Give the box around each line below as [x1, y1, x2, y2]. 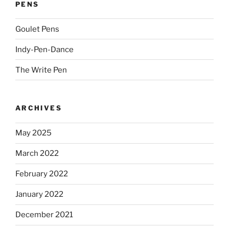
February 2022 [15, 169, 68, 179]
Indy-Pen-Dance [15, 44, 74, 54]
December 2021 [15, 210, 73, 220]
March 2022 [15, 149, 59, 158]
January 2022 [15, 190, 63, 199]
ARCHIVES [15, 104, 62, 112]
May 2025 [15, 128, 52, 138]
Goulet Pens [15, 24, 59, 34]
